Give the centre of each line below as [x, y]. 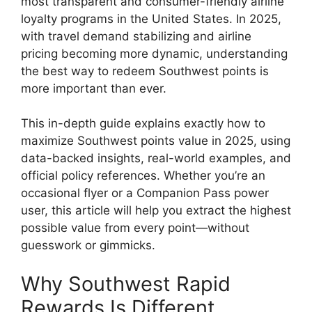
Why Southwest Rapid [126, 283]
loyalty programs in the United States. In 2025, [151, 18]
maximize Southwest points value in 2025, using [156, 141]
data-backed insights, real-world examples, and [156, 158]
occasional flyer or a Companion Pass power [145, 193]
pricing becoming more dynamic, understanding [154, 53]
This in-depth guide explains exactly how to [143, 123]
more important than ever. [94, 88]
